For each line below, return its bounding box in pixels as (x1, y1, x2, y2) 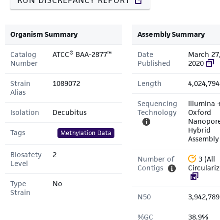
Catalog (10, 50, 36, 59)
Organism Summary (10, 29, 78, 39)
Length (137, 79, 162, 88)
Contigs (137, 163, 163, 172)
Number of (137, 154, 174, 164)
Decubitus (53, 108, 86, 117)
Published (137, 58, 170, 68)
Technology (137, 108, 177, 117)
